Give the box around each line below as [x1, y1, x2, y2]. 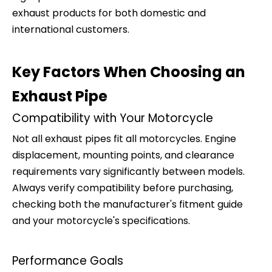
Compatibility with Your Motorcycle [12, 110, 213, 126]
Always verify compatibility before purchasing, [12, 181, 233, 195]
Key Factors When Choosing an [12, 62, 245, 82]
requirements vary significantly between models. [12, 165, 245, 178]
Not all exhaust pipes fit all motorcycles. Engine [12, 132, 236, 146]
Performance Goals [12, 253, 123, 269]
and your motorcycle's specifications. [12, 214, 190, 228]
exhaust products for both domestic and [12, 6, 206, 20]
